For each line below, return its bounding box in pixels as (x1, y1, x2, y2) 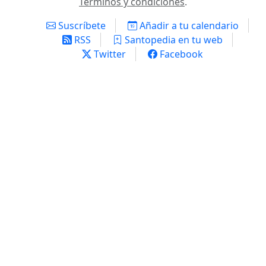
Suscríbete (55, 19, 106, 32)
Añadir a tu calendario (137, 19, 239, 32)
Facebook (157, 47, 203, 61)
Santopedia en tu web (122, 33, 223, 46)
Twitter (91, 47, 126, 61)
